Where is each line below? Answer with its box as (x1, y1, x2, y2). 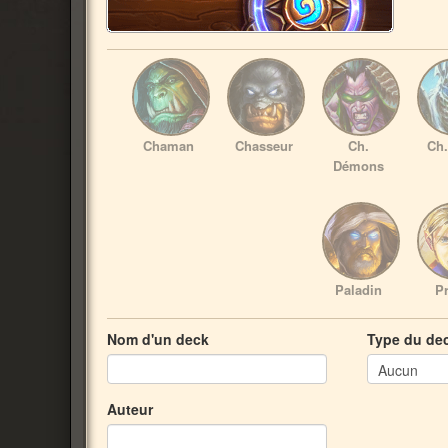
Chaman (143, 136, 194, 155)
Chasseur (234, 136, 293, 155)
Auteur (107, 399, 153, 419)
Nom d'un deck (107, 329, 209, 349)
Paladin (335, 280, 382, 299)
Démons (333, 156, 384, 175)
